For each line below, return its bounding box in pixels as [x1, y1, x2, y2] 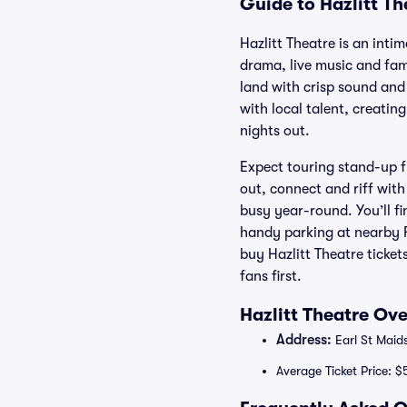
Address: [276, 332, 332, 348]
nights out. [240, 123, 310, 139]
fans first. [240, 268, 302, 284]
